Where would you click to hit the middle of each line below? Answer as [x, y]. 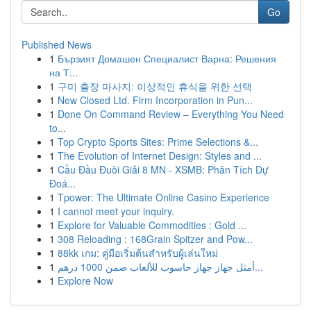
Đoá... [62, 183]
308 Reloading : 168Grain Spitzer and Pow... [155, 239]
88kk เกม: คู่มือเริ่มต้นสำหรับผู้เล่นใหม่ [138, 253]
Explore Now [85, 280]
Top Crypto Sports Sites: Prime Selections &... [158, 142]
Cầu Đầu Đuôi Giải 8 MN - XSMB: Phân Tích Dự [163, 169]
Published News [57, 44]
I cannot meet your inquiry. [116, 211]
